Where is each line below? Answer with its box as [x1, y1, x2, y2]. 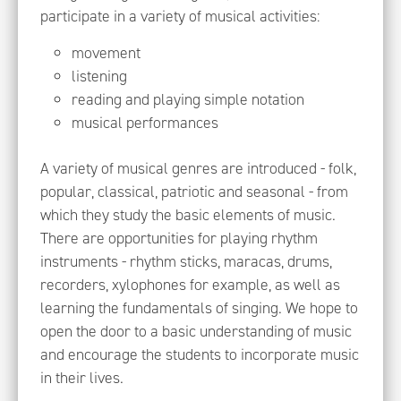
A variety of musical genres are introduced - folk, [40, 158, 356, 180]
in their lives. [40, 367, 124, 389]
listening [72, 65, 128, 88]
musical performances [72, 112, 219, 134]
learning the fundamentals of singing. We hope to [40, 297, 358, 320]
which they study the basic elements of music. [40, 204, 336, 226]
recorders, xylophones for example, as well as [40, 274, 340, 296]
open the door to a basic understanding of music [40, 320, 352, 343]
